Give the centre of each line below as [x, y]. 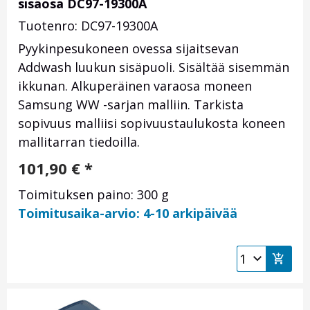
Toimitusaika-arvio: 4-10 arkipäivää [128, 213]
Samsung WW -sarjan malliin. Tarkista [131, 105]
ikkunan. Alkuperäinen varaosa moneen [135, 86]
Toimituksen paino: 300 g [93, 195]
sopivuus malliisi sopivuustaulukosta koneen [152, 124]
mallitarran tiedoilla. [79, 142]
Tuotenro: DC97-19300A [88, 26]
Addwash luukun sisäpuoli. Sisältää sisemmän [154, 67]
